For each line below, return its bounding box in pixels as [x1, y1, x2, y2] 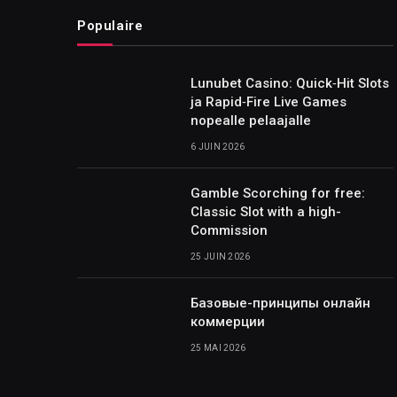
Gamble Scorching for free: [191, 185, 365, 202]
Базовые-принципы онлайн [191, 295, 370, 312]
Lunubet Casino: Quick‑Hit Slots [191, 75, 389, 92]
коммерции [191, 314, 265, 331]
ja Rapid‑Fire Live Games [191, 94, 346, 111]
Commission [191, 222, 268, 239]
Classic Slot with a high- [191, 204, 341, 221]
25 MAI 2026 [191, 343, 246, 354]
